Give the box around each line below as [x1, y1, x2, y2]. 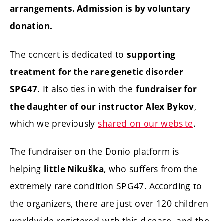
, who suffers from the [103, 163, 198, 175]
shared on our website [98, 117, 193, 129]
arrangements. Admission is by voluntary [10, 3, 191, 15]
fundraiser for [135, 83, 197, 95]
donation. [10, 20, 53, 32]
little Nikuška [43, 163, 104, 175]
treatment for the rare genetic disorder [10, 66, 184, 77]
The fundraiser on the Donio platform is [10, 146, 179, 158]
